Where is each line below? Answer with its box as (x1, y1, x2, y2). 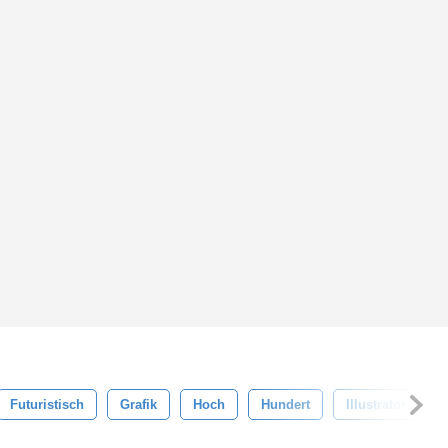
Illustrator (346, 397, 406, 412)
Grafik (120, 397, 157, 412)
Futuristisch (10, 397, 84, 412)
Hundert (261, 397, 310, 412)
